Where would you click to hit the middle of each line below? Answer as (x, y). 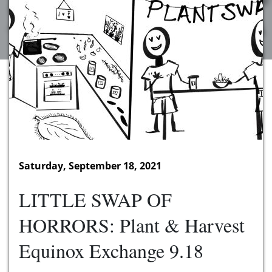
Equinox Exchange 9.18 (111, 251)
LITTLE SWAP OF (95, 200)
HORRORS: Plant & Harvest (132, 225)
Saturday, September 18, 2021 (90, 166)
